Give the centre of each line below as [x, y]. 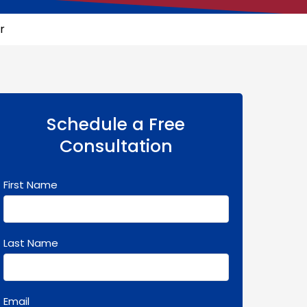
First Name [30, 185]
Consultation [116, 146]
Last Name [30, 243]
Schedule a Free [116, 124]
